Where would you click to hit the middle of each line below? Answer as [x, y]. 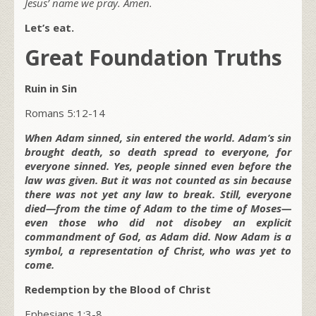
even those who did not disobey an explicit [158, 222]
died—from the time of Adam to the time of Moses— [158, 208]
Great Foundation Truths [153, 57]
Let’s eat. [49, 27]
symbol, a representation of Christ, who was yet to [158, 250]
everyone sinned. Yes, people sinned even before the [158, 165]
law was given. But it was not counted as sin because [158, 180]
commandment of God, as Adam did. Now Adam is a [158, 236]
